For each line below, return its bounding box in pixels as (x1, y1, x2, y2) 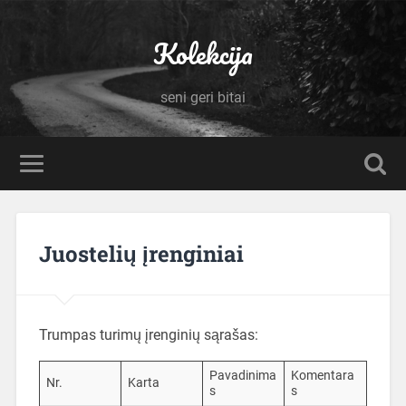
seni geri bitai (160, 89, 246, 106)
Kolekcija (153, 32, 253, 76)
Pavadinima (208, 367, 276, 383)
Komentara (290, 367, 354, 383)
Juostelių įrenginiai (38, 238, 244, 268)
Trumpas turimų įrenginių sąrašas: (38, 325, 258, 343)
